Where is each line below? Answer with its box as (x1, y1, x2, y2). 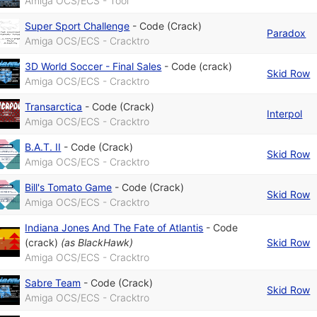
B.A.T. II (25, 140, 62, 153)
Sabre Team (25, 276, 81, 289)
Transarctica (25, 100, 83, 113)
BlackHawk (78, 236, 130, 248)
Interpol (267, 107, 303, 120)
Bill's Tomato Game (25, 180, 113, 193)
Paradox (267, 26, 306, 39)
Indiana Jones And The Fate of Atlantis (25, 221, 204, 234)
